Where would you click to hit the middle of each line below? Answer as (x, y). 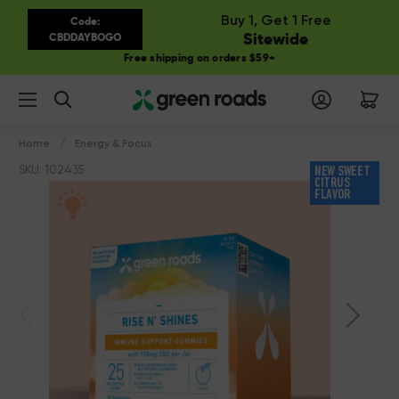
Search (57, 84)
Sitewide (276, 39)
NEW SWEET (342, 172)
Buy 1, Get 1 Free (276, 20)
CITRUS (332, 184)
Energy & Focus (114, 143)
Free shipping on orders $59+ (199, 58)
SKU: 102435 (51, 170)
